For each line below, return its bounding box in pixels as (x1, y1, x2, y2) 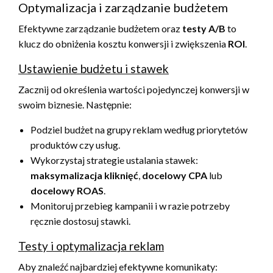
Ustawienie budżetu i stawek (18, 61, 169, 76)
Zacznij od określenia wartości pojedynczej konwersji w (18, 83, 249, 95)
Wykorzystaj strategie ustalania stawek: (30, 154, 198, 166)
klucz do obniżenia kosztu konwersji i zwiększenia (18, 37, 228, 49)
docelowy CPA (142, 169, 207, 181)
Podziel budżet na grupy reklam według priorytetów (30, 123, 247, 135)
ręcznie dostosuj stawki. (30, 214, 130, 227)
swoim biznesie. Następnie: (18, 98, 132, 110)
